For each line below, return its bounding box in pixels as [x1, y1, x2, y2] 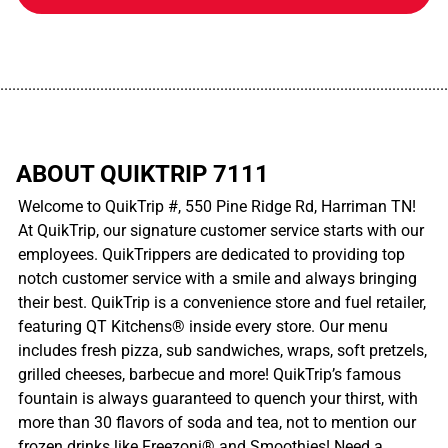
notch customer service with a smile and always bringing [18, 268, 417, 288]
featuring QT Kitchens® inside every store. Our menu [18, 316, 388, 336]
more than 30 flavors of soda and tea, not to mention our [18, 412, 416, 432]
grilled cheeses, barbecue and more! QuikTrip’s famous [18, 364, 401, 384]
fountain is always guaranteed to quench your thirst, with [18, 388, 418, 408]
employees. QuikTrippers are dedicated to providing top [18, 244, 405, 264]
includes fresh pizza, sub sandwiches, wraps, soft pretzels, [18, 340, 427, 360]
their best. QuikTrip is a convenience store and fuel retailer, [18, 292, 426, 312]
